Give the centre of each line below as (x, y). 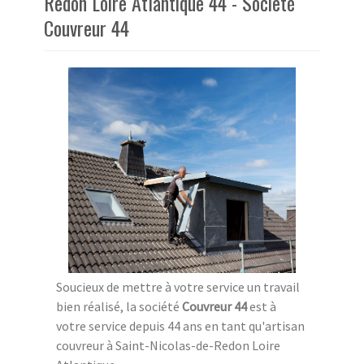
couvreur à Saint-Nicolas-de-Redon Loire (168, 346)
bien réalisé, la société (119, 307)
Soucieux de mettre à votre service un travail (178, 287)
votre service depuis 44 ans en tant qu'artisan (180, 326)
